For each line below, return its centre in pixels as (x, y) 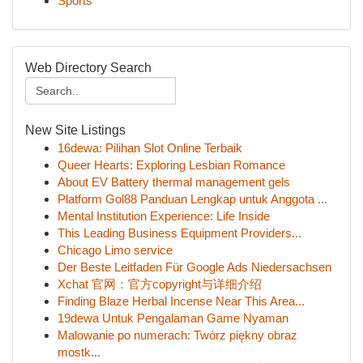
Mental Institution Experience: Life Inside (164, 216)
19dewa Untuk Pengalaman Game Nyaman (173, 318)
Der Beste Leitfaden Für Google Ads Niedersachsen (194, 267)
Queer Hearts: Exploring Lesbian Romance (171, 165)
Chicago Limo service (115, 250)
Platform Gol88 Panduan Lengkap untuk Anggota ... (192, 199)
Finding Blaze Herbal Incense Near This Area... (181, 301)
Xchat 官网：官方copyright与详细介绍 (160, 284)
